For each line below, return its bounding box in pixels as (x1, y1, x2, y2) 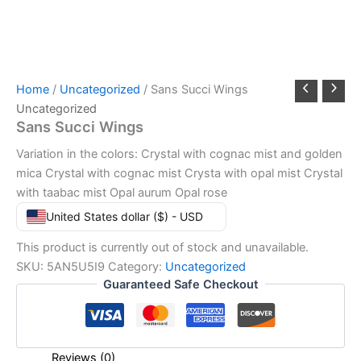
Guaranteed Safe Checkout (102, 276, 259, 292)
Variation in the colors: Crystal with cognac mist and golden (16, 146, 342, 161)
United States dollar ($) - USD (46, 209, 203, 223)
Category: (108, 259, 165, 274)
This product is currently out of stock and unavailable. (16, 239, 309, 255)
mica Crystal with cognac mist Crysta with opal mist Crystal (16, 165, 342, 180)
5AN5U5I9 (47, 259, 105, 274)
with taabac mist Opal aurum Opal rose (16, 185, 227, 200)
